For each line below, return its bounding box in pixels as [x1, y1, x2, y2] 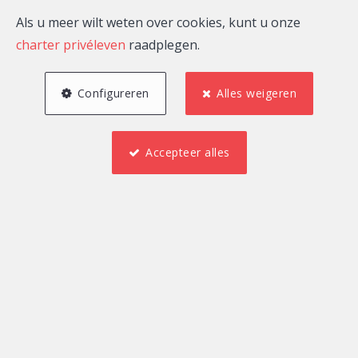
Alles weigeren [217, 86, 296, 101]
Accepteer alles [145, 145, 230, 160]
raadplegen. [125, 36, 200, 54]
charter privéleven [16, 36, 125, 54]
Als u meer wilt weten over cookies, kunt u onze [16, 14, 300, 31]
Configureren [77, 86, 149, 101]
